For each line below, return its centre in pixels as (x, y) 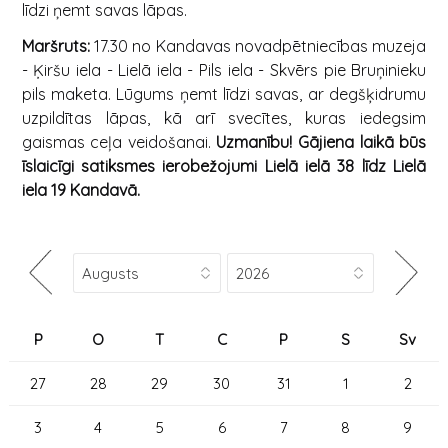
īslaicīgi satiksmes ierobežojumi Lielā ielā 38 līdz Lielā (224, 165)
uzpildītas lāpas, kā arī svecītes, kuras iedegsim (224, 117)
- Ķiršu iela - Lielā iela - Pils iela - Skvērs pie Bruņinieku (224, 69)
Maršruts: (55, 45)
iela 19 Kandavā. (80, 189)
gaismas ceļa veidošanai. (119, 141)
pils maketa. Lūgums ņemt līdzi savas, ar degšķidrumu (224, 93)
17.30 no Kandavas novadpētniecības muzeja (258, 45)
